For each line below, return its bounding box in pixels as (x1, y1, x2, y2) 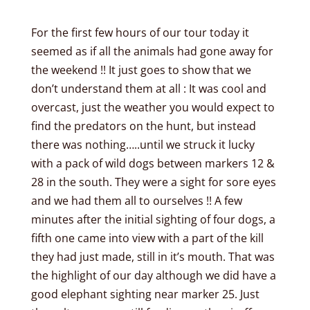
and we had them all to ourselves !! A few (30, 193, 242, 209)
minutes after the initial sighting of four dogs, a (30, 212, 275, 228)
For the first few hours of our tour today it (30, 25, 249, 41)
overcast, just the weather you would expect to (30, 100, 275, 116)
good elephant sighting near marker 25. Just (30, 286, 259, 302)
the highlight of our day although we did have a (30, 268, 276, 284)
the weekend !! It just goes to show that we (30, 62, 251, 78)
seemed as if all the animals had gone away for (30, 44, 273, 60)
